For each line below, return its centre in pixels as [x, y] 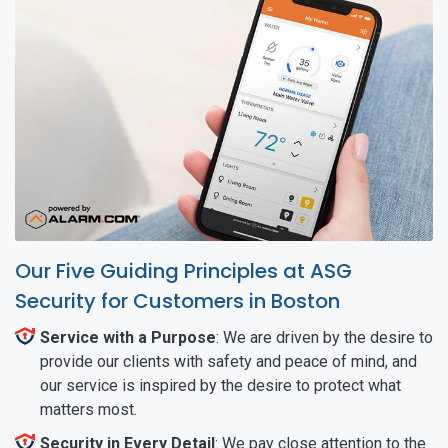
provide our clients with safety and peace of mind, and [228, 361]
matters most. [88, 409]
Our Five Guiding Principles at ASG [183, 270]
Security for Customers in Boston [177, 300]
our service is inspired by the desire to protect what [220, 385]
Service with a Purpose [128, 337]
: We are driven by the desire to [324, 337]
